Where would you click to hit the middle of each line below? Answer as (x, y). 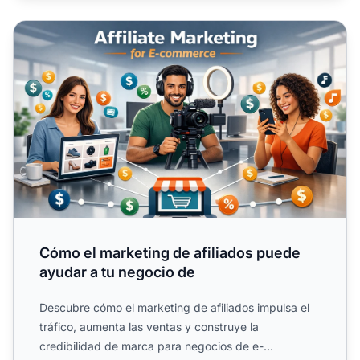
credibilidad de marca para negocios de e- (151, 346)
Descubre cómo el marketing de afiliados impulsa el (174, 307)
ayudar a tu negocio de (117, 272)
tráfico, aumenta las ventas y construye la (149, 326)
